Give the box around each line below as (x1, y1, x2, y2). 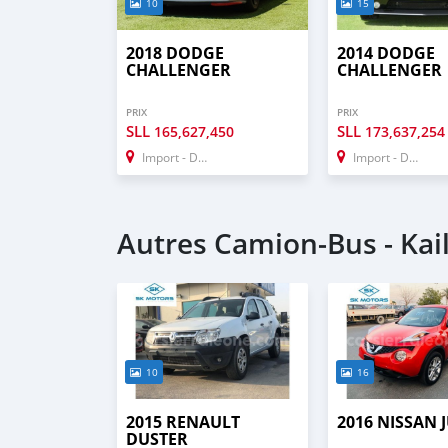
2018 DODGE (126, 42, 224, 65)
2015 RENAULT (126, 410, 240, 433)
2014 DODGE (337, 42, 436, 65)
